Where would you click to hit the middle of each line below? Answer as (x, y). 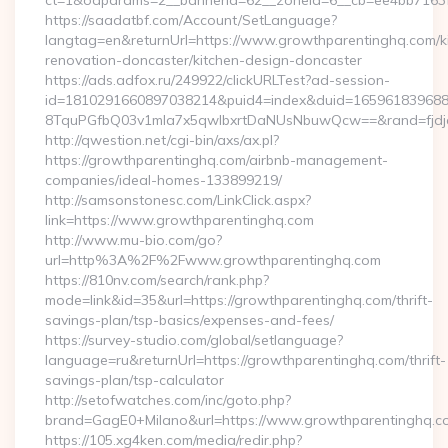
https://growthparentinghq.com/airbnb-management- (216, 160)
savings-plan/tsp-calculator (134, 380)
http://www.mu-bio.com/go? (133, 240)
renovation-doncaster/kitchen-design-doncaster (203, 60)
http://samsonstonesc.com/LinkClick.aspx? (178, 200)
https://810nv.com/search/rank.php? (157, 280)
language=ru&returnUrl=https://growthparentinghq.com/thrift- (245, 360)
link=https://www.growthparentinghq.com (179, 220)
